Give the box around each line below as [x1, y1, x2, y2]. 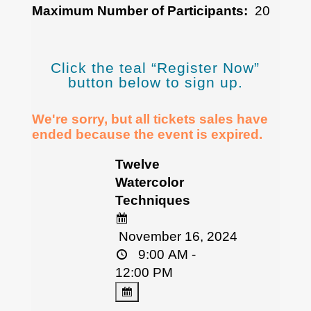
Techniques [115, 192, 190, 208]
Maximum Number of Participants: [31, 3, 251, 18]
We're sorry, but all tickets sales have [31, 111, 268, 126]
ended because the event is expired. [31, 126, 262, 142]
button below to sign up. [67, 74, 243, 90]
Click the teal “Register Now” [51, 59, 260, 76]
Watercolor [115, 174, 184, 190]
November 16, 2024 [115, 228, 237, 244]
